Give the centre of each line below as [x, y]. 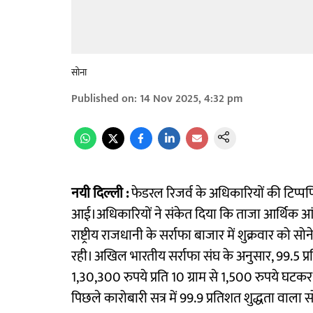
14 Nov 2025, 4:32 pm [191, 99]
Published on [103, 99]
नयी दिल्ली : [100, 194]
